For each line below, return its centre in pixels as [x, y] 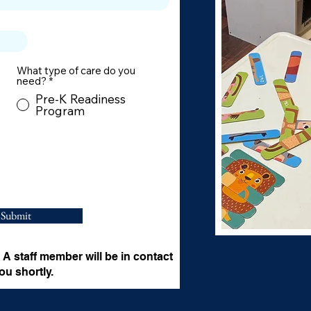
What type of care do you [76, 70]
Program [60, 111]
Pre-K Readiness [81, 99]
